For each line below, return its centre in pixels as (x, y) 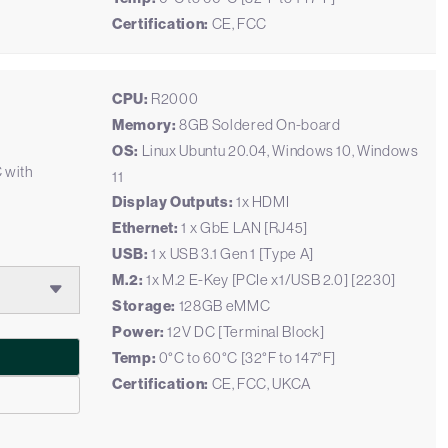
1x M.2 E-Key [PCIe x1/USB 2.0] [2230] (269, 279)
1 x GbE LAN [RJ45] (243, 227)
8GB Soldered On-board (258, 124)
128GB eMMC (223, 305)
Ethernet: (145, 228)
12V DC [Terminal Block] (244, 331)
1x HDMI (261, 201)
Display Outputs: (173, 202)
